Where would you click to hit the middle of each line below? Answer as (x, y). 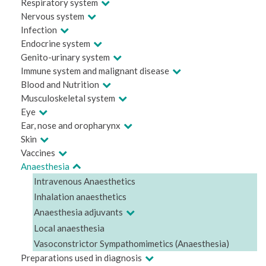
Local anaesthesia (69, 228)
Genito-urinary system (65, 57)
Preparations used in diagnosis (81, 258)
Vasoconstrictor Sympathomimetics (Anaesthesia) (132, 243)
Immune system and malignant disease (95, 71)
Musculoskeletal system (68, 98)
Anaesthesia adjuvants (78, 212)
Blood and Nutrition (60, 84)
